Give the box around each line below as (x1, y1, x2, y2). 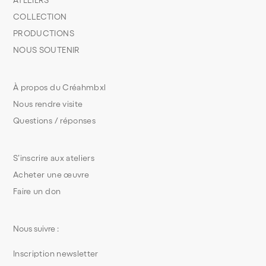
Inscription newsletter (13, 249, 99, 259)
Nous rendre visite (13, 99, 83, 109)
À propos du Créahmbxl (13, 83, 106, 93)
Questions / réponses (13, 116, 96, 126)
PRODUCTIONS (13, 28, 74, 39)
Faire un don (13, 186, 61, 197)
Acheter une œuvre (13, 170, 89, 180)
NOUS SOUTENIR (13, 45, 80, 55)
